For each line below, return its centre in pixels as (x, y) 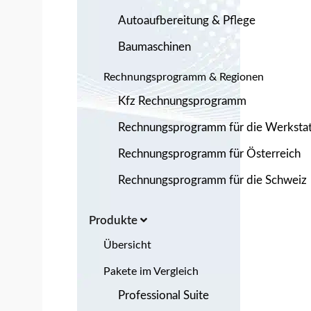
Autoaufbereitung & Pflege (187, 20)
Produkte (115, 220)
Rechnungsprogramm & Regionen (184, 77)
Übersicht (127, 245)
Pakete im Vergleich (151, 271)
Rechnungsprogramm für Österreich (209, 153)
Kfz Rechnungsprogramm (182, 101)
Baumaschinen (154, 47)
